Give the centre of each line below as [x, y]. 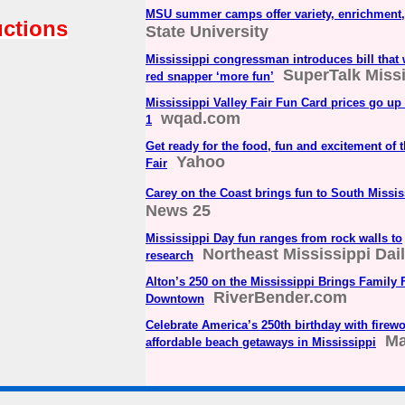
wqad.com [201, 119]
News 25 [178, 211]
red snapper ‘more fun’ [210, 77]
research [170, 256]
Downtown [175, 299]
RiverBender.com [280, 298]
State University [207, 32]
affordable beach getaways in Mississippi [261, 343]
